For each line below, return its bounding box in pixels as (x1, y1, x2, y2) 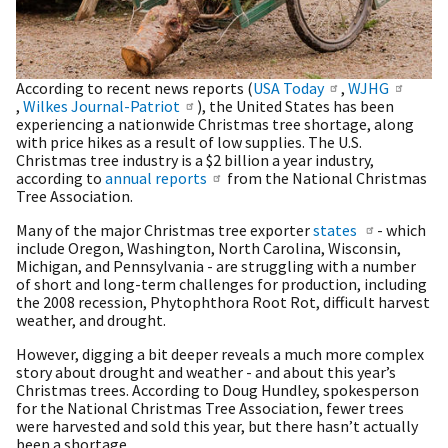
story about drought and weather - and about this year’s (16, 361, 396, 382)
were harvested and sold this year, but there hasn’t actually (16, 415, 418, 436)
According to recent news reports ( (16, 77, 253, 98)
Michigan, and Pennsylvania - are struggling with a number (16, 255, 416, 276)
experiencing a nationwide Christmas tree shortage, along (16, 113, 414, 134)
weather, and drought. (16, 309, 169, 330)
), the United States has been (197, 95, 395, 116)
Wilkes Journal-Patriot (23, 95, 180, 116)
